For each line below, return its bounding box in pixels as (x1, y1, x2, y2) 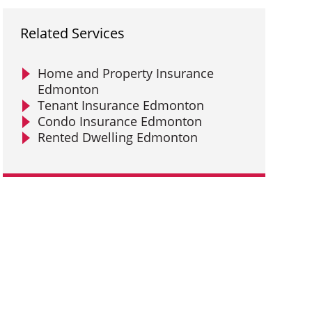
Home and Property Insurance (38, 65, 214, 81)
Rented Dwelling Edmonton (38, 129, 198, 146)
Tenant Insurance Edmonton (38, 97, 205, 114)
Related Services (20, 24, 125, 42)
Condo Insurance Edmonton (38, 113, 203, 130)
